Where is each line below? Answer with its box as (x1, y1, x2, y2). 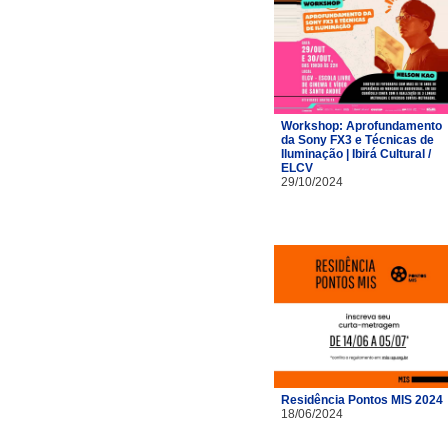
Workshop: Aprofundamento (281, 118, 442, 133)
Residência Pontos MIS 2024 (281, 392, 443, 407)
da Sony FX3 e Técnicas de (281, 132, 434, 147)
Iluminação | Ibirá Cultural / (281, 146, 431, 161)
